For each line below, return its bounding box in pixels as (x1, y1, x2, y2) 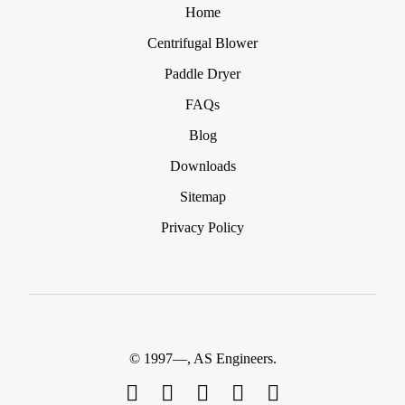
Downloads (169, 157, 236, 174)
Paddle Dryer (165, 65, 240, 81)
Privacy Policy (161, 219, 244, 235)
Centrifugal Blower (147, 34, 258, 51)
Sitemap (179, 188, 226, 204)
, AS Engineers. (186, 350, 277, 366)
